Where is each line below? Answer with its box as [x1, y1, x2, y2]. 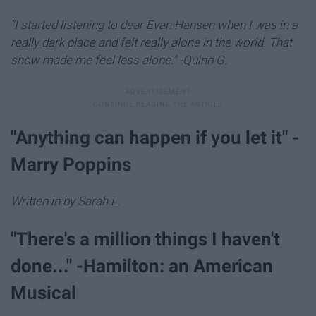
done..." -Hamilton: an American [11, 255, 273, 276]
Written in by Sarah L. [11, 194, 120, 209]
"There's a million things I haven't [11, 228, 280, 250]
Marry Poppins [11, 154, 135, 176]
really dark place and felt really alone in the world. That [11, 35, 292, 50]
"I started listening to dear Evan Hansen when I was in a [11, 18, 298, 32]
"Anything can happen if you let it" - [11, 127, 299, 149]
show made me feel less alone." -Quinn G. [11, 53, 227, 68]
